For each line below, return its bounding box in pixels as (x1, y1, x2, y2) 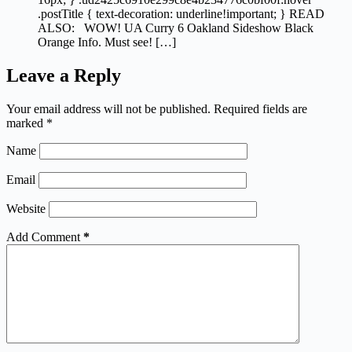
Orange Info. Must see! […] (38, 35, 176, 49)
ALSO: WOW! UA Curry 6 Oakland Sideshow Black (38, 21, 313, 35)
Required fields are (214, 101, 307, 115)
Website (6, 201, 46, 215)
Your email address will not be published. (6, 101, 211, 115)
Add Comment (6, 229, 80, 244)
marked (6, 115, 46, 130)
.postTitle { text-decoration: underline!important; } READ (38, 7, 324, 21)
